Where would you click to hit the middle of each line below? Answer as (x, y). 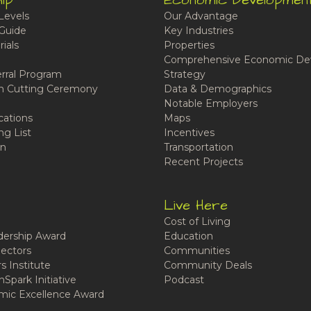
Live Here (195, 205)
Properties (189, 45)
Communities (196, 251)
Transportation (198, 147)
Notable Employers (210, 103)
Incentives (189, 133)
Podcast (184, 280)
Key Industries (198, 31)
